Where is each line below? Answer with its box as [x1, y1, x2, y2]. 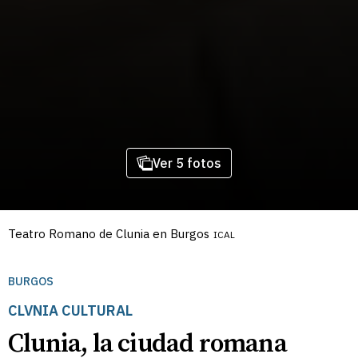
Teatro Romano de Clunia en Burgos [8, 226, 209, 241]
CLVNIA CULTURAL [8, 301, 133, 320]
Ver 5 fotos [152, 155, 221, 171]
